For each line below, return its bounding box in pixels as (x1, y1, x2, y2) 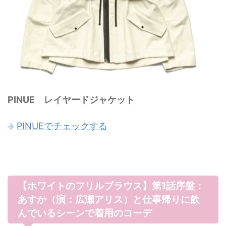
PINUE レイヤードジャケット (8, 94, 135, 105)
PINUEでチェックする (17, 121, 107, 131)
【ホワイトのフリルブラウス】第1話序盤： (18, 180, 204, 192)
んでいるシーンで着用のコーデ (18, 207, 152, 219)
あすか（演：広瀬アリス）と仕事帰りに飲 (18, 194, 200, 205)
